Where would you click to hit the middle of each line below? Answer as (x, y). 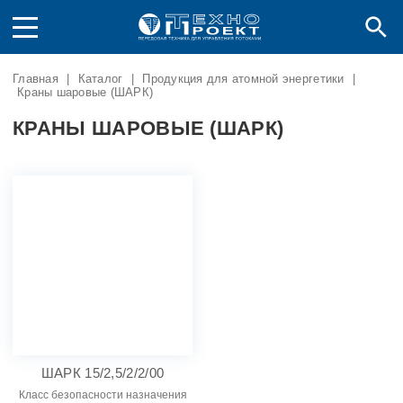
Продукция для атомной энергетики (243, 79)
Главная (36, 79)
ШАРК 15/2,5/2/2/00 (103, 373)
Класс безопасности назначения (103, 395)
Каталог (100, 79)
